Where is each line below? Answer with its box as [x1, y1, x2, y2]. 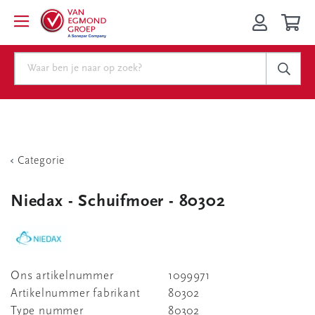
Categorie [18, 155, 65, 167]
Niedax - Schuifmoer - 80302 [11, 193, 226, 210]
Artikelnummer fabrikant [11, 288, 141, 300]
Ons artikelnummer [11, 270, 114, 282]
